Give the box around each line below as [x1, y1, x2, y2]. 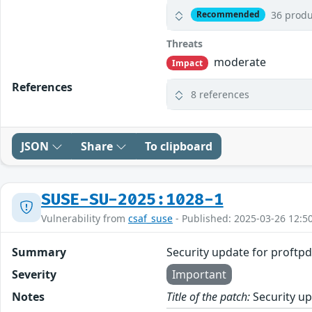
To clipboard [145, 138, 212, 154]
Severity [12, 266, 56, 282]
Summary [12, 244, 66, 260]
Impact [172, 56, 203, 69]
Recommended [196, 8, 260, 21]
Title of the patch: [166, 288, 251, 304]
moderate [210, 54, 266, 70]
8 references [191, 87, 250, 101]
